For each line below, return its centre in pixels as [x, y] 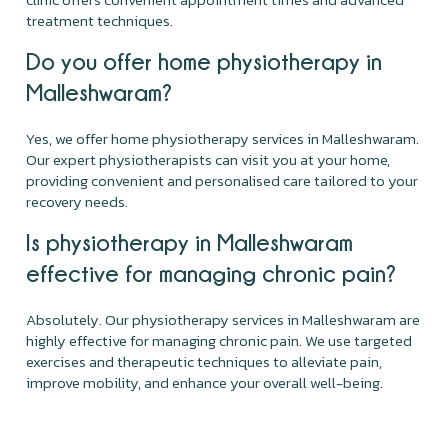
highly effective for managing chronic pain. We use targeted [219, 340]
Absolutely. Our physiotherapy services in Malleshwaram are [223, 319]
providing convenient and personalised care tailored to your [222, 180]
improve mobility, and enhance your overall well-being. [205, 382]
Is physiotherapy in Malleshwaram [190, 241]
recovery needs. [77, 201]
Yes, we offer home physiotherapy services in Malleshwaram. [223, 138]
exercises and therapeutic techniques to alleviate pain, [204, 361]
